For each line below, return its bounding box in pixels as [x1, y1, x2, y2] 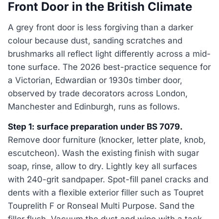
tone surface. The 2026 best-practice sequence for [8, 62, 211, 72]
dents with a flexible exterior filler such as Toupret [8, 188, 204, 198]
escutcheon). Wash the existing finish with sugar [8, 148, 199, 158]
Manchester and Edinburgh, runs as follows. [8, 102, 180, 112]
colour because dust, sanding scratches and [8, 36, 182, 46]
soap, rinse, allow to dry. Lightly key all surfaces [8, 161, 197, 172]
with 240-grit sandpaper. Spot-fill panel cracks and [8, 175, 208, 185]
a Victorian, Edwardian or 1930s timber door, [8, 75, 182, 86]
